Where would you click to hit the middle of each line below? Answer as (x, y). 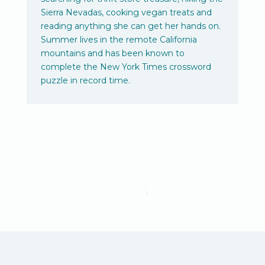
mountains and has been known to (112, 54)
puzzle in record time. (85, 81)
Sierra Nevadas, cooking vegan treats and (126, 13)
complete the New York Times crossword (126, 67)
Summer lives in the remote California (119, 40)
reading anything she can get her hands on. (130, 26)
